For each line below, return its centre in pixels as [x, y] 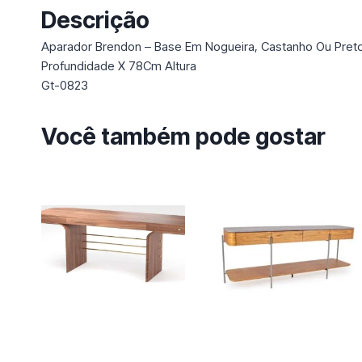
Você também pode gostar [183, 136]
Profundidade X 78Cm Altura [119, 65]
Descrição [95, 20]
